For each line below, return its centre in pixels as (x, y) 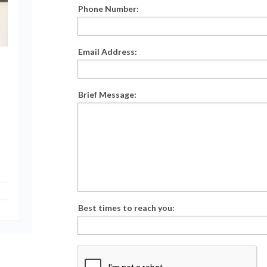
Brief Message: (107, 95)
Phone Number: (108, 9)
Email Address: (107, 52)
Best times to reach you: (126, 208)
